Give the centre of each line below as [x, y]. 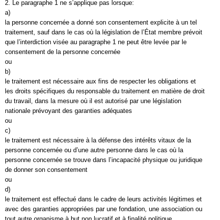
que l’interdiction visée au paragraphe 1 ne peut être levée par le [96, 42]
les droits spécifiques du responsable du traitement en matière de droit [105, 91]
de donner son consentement [46, 170]
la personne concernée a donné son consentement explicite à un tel [101, 22]
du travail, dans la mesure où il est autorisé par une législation [93, 101]
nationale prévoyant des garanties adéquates [69, 111]
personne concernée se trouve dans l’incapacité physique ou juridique [104, 160]
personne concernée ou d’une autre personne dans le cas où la [94, 150]
